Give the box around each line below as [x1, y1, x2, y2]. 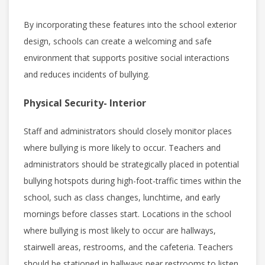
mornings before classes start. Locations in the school [24, 208, 231, 219]
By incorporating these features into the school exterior [24, 18, 237, 30]
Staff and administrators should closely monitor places [24, 125, 232, 137]
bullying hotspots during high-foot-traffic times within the [24, 174, 241, 186]
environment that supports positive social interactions [24, 51, 230, 63]
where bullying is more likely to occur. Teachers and [24, 141, 221, 153]
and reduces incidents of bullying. [24, 68, 150, 80]
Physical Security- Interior [24, 96, 146, 109]
